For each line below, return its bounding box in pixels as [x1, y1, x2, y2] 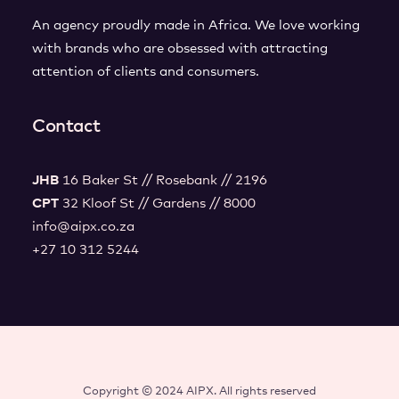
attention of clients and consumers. [32, 65, 259, 78]
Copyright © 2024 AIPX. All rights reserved [83, 386, 316, 397]
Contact [32, 118, 101, 135]
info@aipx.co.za [32, 220, 134, 233]
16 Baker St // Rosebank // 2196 [62, 174, 267, 187]
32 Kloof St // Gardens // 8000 [62, 197, 256, 210]
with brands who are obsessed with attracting [32, 42, 328, 55]
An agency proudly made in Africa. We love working [32, 19, 360, 32]
